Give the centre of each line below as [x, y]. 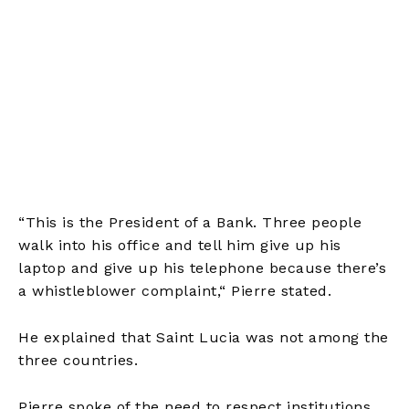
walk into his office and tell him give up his [180, 245]
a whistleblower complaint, [119, 290]
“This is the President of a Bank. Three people [190, 222]
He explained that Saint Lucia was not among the [204, 337]
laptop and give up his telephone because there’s [202, 267]
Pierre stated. [278, 290]
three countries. [78, 360]
